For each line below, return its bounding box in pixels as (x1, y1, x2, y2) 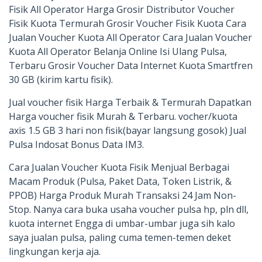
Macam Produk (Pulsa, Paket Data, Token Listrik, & (9, 174, 232, 188)
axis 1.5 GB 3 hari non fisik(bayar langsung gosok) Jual (9, 123, 246, 137)
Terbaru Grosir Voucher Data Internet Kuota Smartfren (9, 58, 253, 72)
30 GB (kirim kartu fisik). (9, 73, 113, 86)
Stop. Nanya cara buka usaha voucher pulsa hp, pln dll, (9, 202, 249, 216)
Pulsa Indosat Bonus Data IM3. (9, 137, 144, 151)
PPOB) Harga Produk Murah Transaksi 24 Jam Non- (9, 188, 236, 202)
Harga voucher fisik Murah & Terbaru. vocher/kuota (9, 109, 237, 123)
